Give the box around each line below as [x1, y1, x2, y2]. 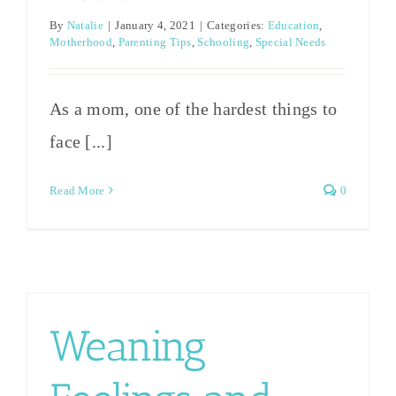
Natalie [66, 18, 103, 32]
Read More [49, 183, 105, 197]
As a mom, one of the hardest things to [49, 98, 338, 118]
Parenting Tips [118, 34, 192, 49]
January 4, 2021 [115, 18, 195, 32]
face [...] [49, 131, 112, 151]
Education [267, 18, 320, 32]
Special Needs [255, 34, 326, 49]
